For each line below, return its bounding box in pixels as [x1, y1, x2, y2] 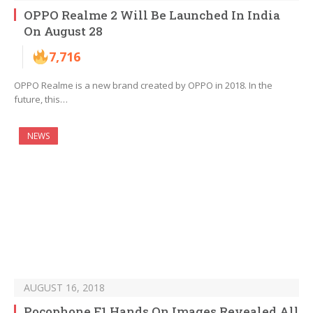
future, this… [14, 93, 68, 106]
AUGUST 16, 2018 [24, 281, 105, 295]
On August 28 [24, 23, 103, 40]
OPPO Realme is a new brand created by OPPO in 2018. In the [14, 79, 272, 92]
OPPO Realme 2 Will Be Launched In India [24, 7, 280, 24]
